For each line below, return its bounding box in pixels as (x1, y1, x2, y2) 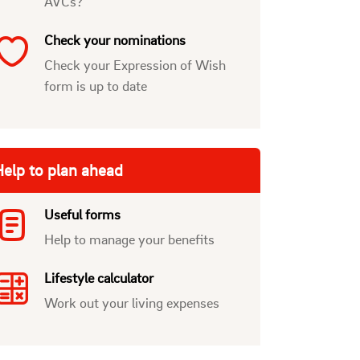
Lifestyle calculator (43, 268, 153, 286)
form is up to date (43, 76, 147, 94)
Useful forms (43, 205, 121, 223)
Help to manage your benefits (43, 230, 215, 247)
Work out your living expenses (43, 293, 219, 311)
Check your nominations (43, 31, 186, 48)
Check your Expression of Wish (43, 55, 226, 73)
